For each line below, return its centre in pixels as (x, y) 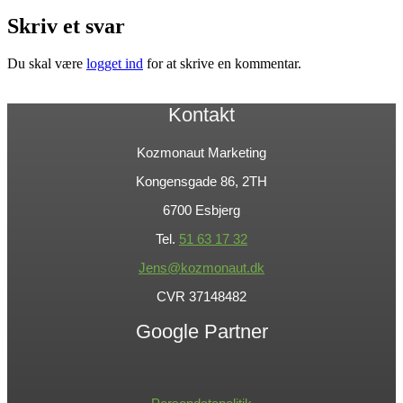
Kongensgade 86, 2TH (201, 181)
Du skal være (47, 64)
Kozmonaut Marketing (201, 152)
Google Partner (201, 331)
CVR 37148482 (201, 296)
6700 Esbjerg (201, 210)
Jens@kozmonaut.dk (201, 267)
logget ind (115, 64)
